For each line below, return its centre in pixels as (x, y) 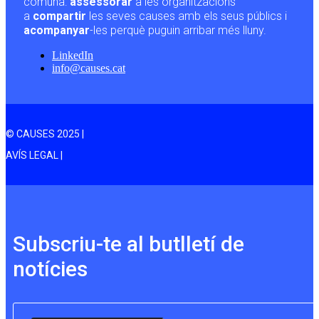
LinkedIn (73, 56)
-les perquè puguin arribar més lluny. (178, 31)
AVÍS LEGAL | (34, 156)
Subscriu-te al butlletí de (129, 244)
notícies (50, 269)
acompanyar (57, 31)
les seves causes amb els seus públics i (188, 16)
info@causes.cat (89, 68)
